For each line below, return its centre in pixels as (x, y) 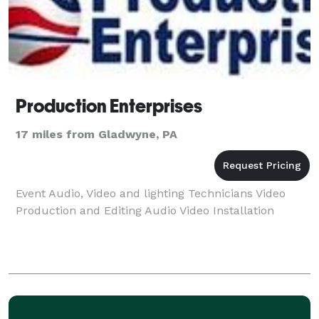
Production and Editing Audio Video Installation (145, 210)
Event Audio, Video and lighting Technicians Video (151, 193)
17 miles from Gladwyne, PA (96, 134)
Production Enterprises (109, 106)
